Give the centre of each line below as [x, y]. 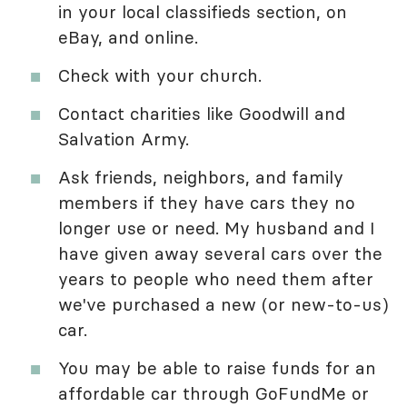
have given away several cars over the [220, 253]
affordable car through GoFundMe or [213, 393]
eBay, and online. [128, 37]
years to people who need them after [216, 278]
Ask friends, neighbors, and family [201, 177]
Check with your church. [160, 75]
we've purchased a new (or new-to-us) [223, 304]
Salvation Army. [124, 139]
